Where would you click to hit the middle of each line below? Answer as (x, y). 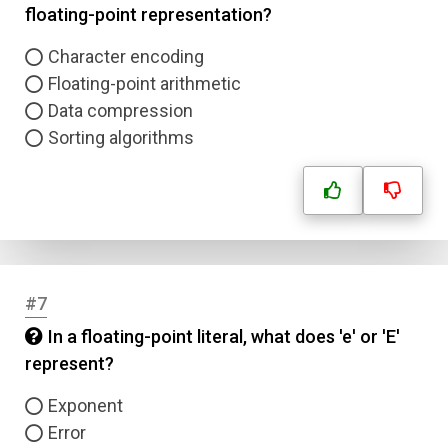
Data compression (120, 110)
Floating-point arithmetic (144, 83)
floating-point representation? (148, 14)
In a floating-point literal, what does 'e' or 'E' (224, 336)
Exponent (85, 405)
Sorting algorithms (121, 137)
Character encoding (126, 56)
